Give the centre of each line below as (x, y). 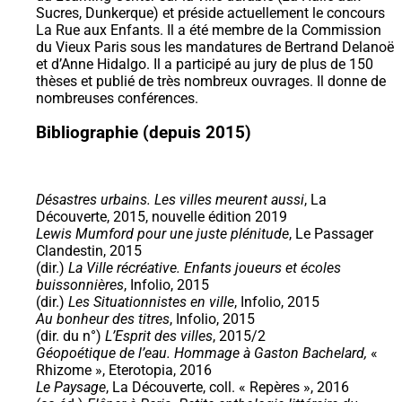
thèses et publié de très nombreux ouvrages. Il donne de (211, 81)
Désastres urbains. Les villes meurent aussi (170, 200)
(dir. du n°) (70, 336)
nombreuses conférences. (117, 98)
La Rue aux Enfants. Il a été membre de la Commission (209, 30)
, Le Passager (331, 234)
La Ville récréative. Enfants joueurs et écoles (205, 268)
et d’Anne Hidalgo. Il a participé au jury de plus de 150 (205, 64)
